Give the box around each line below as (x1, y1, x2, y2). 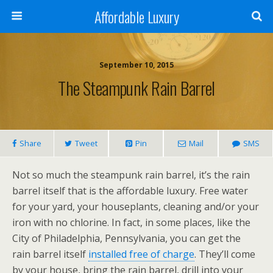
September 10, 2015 (99, 60, 174, 70)
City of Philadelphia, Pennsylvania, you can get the (12, 232, 241, 245)
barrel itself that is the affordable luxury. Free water (12, 184, 248, 197)
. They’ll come (194, 247, 255, 261)
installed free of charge (88, 247, 194, 261)
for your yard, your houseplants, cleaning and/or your (12, 200, 259, 213)
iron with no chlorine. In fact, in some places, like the (12, 216, 250, 229)
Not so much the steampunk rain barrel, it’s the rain (12, 168, 250, 182)
